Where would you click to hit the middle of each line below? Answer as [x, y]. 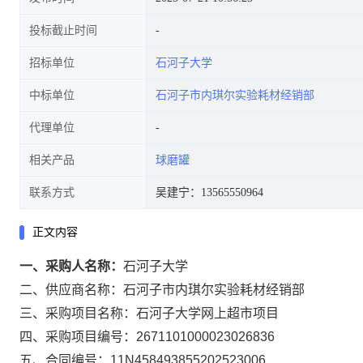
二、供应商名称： [71, 290]
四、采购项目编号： [78, 337]
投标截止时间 [63, 30]
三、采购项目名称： [78, 313]
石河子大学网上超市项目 [207, 313]
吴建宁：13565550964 [209, 192]
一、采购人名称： [71, 266]
